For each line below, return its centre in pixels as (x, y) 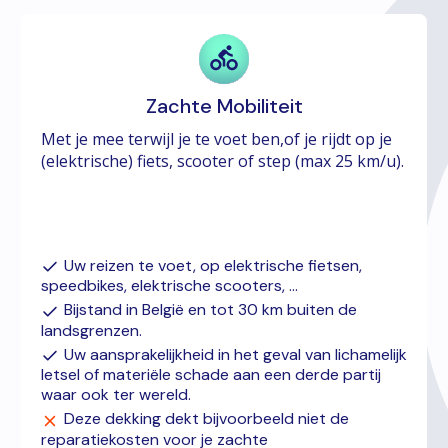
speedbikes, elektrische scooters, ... (169, 286)
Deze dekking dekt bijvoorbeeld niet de (206, 419)
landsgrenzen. (91, 330)
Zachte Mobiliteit (224, 105)
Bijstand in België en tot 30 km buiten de (210, 310)
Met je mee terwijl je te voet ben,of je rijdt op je (216, 138)
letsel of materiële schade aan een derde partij (210, 375)
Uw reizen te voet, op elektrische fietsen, (212, 265)
